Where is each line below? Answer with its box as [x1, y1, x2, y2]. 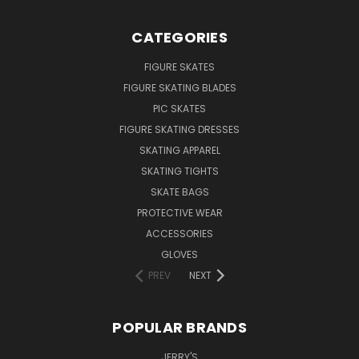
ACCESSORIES [146, 226, 213, 240]
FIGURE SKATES [144, 59, 215, 74]
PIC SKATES [153, 101, 206, 115]
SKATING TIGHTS [140, 163, 219, 178]
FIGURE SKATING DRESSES [119, 122, 240, 136]
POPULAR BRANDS [112, 317, 247, 337]
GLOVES [161, 247, 198, 261]
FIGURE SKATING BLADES [123, 80, 236, 95]
